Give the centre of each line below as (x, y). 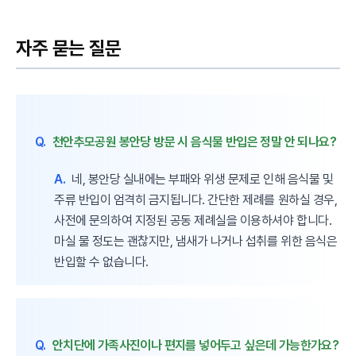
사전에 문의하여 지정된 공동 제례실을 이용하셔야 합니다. (193, 220)
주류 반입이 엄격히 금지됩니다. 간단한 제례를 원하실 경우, (196, 199)
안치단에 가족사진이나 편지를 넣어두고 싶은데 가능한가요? (195, 345)
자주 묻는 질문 (69, 48)
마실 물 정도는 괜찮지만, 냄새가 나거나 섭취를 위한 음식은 (196, 241)
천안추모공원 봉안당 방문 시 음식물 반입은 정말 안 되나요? (194, 141)
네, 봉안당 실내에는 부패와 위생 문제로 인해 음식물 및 (203, 179)
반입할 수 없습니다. (101, 261)
